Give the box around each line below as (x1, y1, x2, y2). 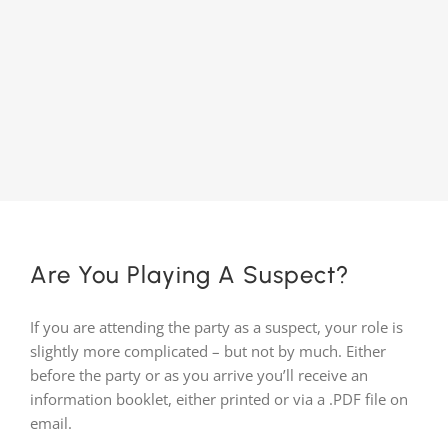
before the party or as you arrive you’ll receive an (30, 364, 368, 385)
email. (30, 412, 72, 433)
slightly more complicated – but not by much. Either (30, 340, 386, 361)
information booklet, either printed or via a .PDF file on (30, 388, 408, 409)
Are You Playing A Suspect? (30, 260, 349, 290)
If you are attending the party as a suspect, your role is (30, 316, 403, 337)
